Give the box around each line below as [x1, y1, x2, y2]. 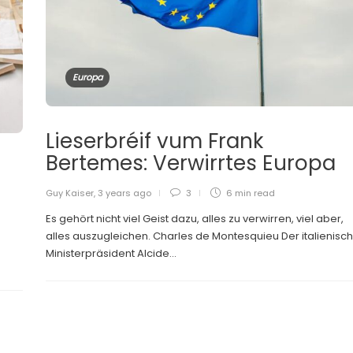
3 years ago [98, 186, 151, 199]
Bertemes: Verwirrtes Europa [46, 148, 341, 177]
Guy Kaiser [46, 186, 94, 199]
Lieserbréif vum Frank [46, 126, 263, 155]
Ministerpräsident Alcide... [46, 245, 176, 261]
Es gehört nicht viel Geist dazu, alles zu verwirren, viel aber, [46, 210, 344, 226]
